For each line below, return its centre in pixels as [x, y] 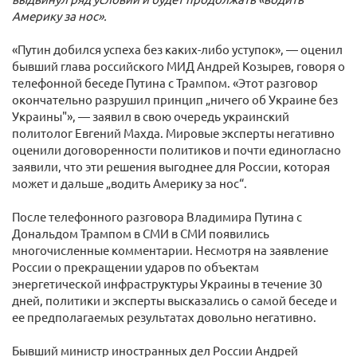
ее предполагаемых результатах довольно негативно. [164, 317]
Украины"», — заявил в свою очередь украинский [151, 116]
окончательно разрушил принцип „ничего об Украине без [175, 99]
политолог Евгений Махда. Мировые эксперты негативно [173, 133]
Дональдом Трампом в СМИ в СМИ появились [141, 233]
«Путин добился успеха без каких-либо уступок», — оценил [177, 49]
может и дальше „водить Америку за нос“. [129, 183]
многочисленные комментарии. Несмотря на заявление [170, 250]
